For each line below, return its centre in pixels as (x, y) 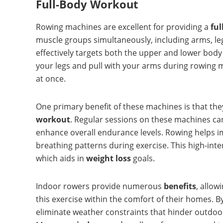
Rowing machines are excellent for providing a (123, 27)
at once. (51, 79)
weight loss (109, 159)
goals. (143, 159)
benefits (180, 186)
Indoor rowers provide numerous (100, 186)
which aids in (61, 159)
